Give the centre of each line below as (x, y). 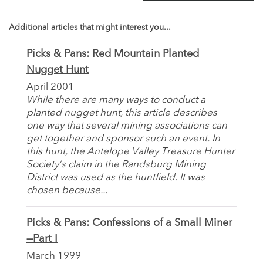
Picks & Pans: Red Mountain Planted (113, 54)
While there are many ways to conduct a (116, 100)
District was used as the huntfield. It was (116, 177)
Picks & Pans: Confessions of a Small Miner (129, 223)
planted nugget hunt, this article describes (122, 113)
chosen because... (67, 190)
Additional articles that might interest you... (90, 27)
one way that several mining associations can (127, 126)
